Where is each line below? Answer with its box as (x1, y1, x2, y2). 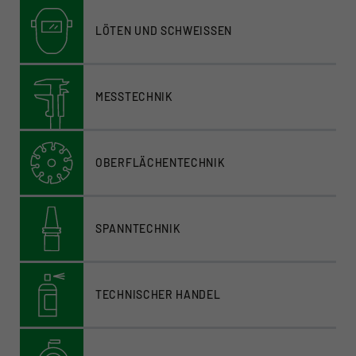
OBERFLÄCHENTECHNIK (95, 155, 226, 169)
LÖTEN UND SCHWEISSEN (95, 23, 232, 37)
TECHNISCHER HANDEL (95, 287, 221, 301)
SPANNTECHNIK (95, 221, 181, 235)
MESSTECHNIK (95, 89, 173, 103)
